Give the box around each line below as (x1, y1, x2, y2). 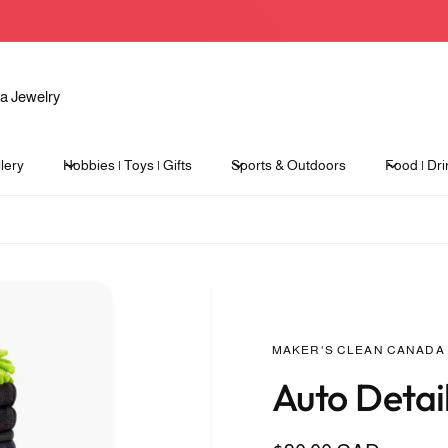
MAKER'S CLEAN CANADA (271, 343, 445, 356)
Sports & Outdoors (231, 157, 347, 173)
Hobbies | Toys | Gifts (62, 157, 193, 173)
